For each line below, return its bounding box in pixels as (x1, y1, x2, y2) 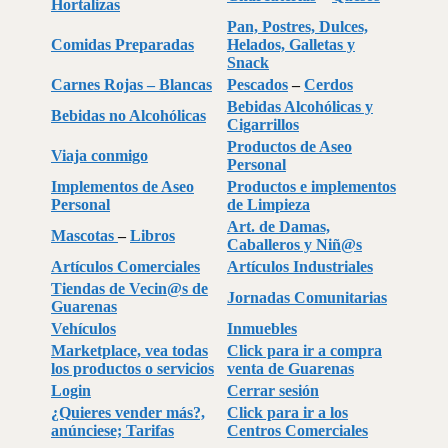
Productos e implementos (227, 177, 396, 195)
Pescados (227, 75, 288, 93)
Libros (130, 226, 175, 244)
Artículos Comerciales (51, 257, 200, 275)
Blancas (159, 75, 212, 93)
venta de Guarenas (227, 359, 354, 377)
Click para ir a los (227, 403, 348, 421)
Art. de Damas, (227, 217, 330, 235)
